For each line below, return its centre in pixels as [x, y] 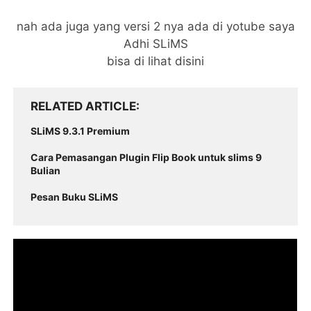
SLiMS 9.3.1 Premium [81, 131]
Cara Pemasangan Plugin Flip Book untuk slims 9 [146, 157]
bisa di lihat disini [155, 61]
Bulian [46, 170]
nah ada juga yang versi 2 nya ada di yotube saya [155, 26]
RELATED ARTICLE [84, 106]
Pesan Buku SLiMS [75, 197]
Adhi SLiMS [155, 44]
